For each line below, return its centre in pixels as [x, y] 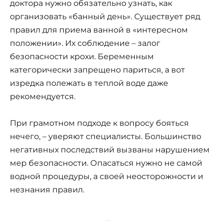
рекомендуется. [43, 96]
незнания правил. [47, 190]
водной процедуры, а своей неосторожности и [107, 177]
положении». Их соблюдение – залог [85, 43]
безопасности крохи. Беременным [82, 56]
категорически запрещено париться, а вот [97, 70]
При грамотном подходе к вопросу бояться [99, 123]
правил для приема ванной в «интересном [99, 30]
